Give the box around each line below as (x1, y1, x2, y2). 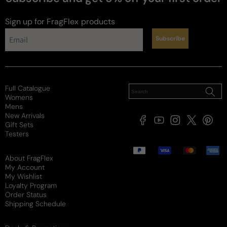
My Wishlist (5, 172, 42, 181)
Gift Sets (5, 120, 33, 130)
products (81, 16, 115, 27)
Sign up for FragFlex (5, 16, 79, 27)
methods (128, 147, 161, 158)
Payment (128, 139, 160, 150)
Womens (5, 93, 33, 102)
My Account (5, 163, 45, 172)
